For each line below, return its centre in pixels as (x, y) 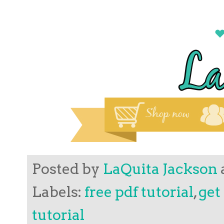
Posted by (67, 168)
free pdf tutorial (139, 191)
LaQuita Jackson (160, 168)
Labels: (58, 191)
